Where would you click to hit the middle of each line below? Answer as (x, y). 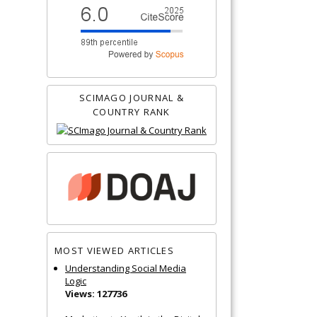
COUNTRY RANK (132, 111)
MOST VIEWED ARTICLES (114, 251)
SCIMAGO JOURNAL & (132, 97)
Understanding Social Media (126, 268)
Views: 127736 (96, 293)
